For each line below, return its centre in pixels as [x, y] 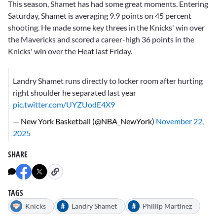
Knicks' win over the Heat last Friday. [70, 51]
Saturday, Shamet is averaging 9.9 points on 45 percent [100, 16]
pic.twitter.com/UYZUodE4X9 [64, 105]
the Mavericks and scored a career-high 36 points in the [101, 39]
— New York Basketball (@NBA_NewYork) [84, 121]
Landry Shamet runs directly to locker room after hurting [108, 81]
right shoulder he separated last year [74, 93]
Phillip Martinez [167, 206]
